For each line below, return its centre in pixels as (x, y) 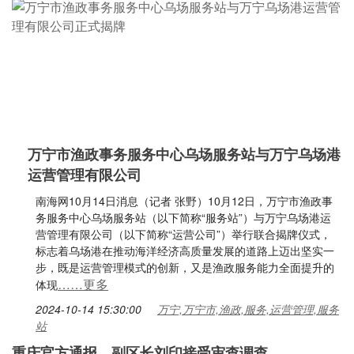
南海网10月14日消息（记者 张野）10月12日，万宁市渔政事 (184, 201)
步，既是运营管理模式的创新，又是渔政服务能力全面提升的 (185, 267)
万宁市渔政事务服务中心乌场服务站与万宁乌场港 (184, 154)
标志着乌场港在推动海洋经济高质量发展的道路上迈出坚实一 (185, 250)
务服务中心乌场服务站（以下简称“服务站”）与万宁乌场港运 (183, 217)
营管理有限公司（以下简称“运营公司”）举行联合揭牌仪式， (183, 234)
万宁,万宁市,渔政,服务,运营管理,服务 (248, 309)
